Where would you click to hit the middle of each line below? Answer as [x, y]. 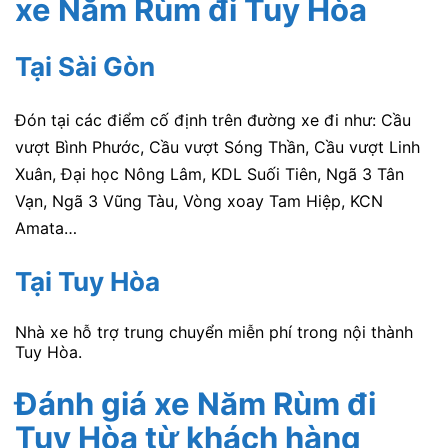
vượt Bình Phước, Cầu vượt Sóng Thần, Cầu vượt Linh [217, 147]
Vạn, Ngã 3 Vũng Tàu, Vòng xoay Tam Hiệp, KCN [199, 201]
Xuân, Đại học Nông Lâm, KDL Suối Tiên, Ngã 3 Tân [209, 174]
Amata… [46, 228]
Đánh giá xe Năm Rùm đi [195, 404]
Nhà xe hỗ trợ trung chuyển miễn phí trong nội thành [214, 331]
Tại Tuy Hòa [87, 281]
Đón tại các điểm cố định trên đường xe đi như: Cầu [213, 120]
